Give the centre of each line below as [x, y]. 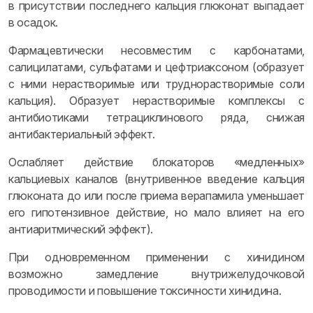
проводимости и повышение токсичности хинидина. [145, 291]
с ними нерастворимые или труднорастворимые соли [156, 84]
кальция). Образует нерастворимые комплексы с [156, 101]
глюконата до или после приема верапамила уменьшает [156, 196]
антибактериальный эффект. [82, 134]
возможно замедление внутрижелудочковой [156, 274]
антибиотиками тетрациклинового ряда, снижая [156, 117]
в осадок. [34, 22]
